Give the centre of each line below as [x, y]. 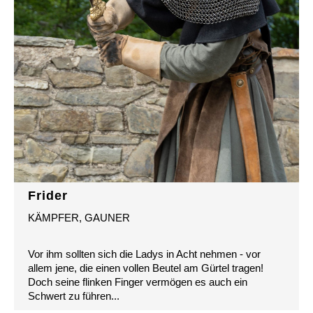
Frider [48, 196]
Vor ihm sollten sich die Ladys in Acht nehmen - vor [144, 254]
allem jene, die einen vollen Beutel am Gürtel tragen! [146, 268]
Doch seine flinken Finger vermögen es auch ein [138, 282]
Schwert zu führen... [74, 296]
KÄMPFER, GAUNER [79, 218]
